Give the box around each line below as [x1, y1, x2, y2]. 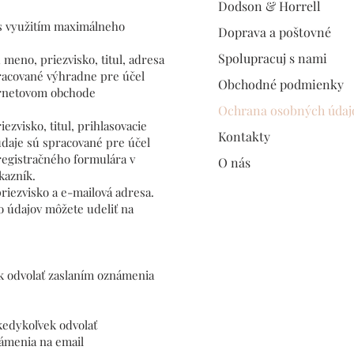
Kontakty [218, 127, 270, 145]
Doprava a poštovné [218, 23, 331, 40]
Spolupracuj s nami [218, 49, 327, 66]
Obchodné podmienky [218, 75, 344, 92]
